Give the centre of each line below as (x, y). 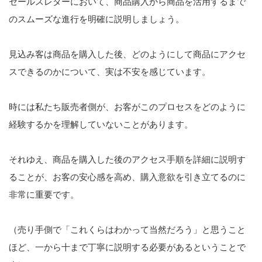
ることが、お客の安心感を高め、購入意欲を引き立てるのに (127, 177)
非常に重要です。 (44, 195)
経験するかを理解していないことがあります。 (101, 125)
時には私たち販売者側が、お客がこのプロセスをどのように (127, 107)
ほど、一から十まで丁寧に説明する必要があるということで (127, 247)
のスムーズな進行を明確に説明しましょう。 (96, 19)
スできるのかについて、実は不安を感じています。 (110, 72)
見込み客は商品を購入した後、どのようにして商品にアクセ (127, 54)
